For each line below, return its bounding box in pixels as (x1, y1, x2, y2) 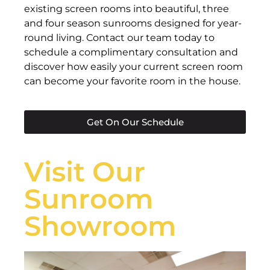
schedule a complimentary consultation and (24, 46, 238, 58)
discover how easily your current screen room (24, 60, 243, 72)
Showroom (24, 209, 176, 242)
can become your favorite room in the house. (24, 75, 240, 87)
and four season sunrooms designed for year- (24, 17, 242, 29)
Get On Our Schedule (86, 116, 184, 128)
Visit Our (24, 154, 145, 188)
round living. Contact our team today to (24, 31, 215, 43)
